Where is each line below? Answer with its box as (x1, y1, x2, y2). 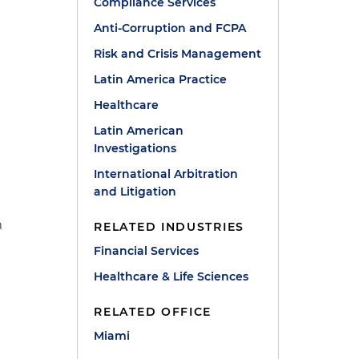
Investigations (94, 141, 177, 155)
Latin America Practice (94, 72, 228, 87)
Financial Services (94, 244, 200, 258)
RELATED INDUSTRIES (94, 220, 244, 234)
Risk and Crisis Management (94, 46, 262, 61)
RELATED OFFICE (94, 305, 212, 319)
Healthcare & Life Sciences (94, 269, 249, 284)
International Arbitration (94, 167, 239, 181)
